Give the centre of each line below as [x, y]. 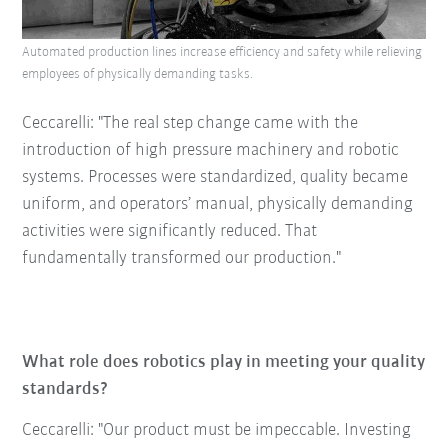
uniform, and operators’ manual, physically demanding [218, 205]
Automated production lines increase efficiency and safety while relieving [222, 53]
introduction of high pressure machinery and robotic [211, 151]
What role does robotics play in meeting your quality [224, 363]
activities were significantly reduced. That [170, 232]
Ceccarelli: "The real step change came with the [190, 124]
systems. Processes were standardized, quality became [215, 178]
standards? [66, 390]
